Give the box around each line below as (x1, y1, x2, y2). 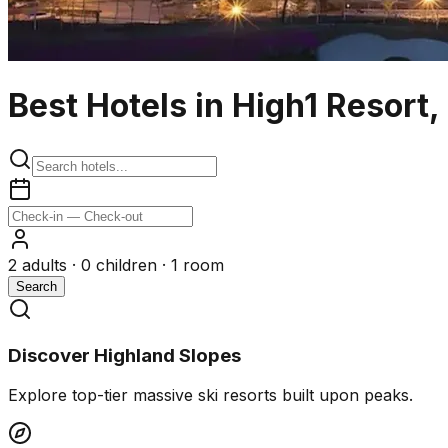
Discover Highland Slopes (8, 343, 241, 367)
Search (16, 278, 57, 294)
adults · (17, 254, 81, 275)
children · (91, 254, 171, 275)
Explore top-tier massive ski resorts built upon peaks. (8, 385, 413, 406)
